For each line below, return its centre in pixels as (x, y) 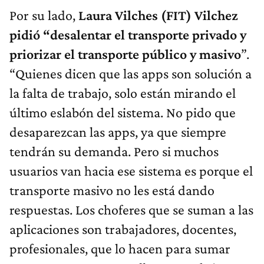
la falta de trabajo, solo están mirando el (123, 93)
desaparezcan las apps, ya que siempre (118, 131)
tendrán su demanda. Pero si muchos (114, 151)
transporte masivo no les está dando (112, 190)
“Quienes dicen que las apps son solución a (131, 73)
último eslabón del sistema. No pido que (123, 112)
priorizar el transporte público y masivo (125, 54)
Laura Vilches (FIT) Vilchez (158, 15)
